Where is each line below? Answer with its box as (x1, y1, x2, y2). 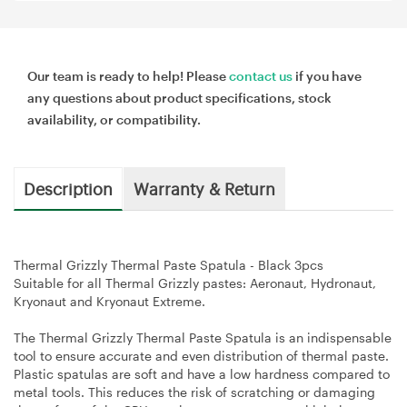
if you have (293, 67, 362, 84)
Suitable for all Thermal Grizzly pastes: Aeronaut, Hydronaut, (14, 274, 376, 291)
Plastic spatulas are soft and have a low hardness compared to (14, 365, 390, 382)
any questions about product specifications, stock (27, 89, 332, 105)
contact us (229, 67, 293, 84)
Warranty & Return (134, 176, 275, 199)
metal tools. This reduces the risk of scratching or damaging (14, 383, 375, 400)
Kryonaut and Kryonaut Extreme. (14, 293, 205, 309)
